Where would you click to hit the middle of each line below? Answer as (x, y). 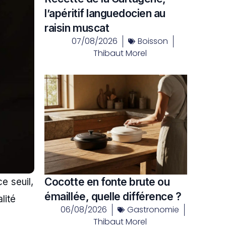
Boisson (153, 41)
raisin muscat (77, 28)
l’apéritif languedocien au (105, 14)
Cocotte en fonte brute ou (107, 182)
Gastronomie (153, 209)
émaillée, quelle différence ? (113, 196)
